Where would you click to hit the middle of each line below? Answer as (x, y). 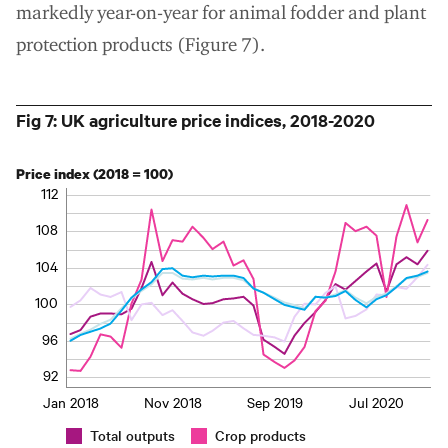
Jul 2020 (376, 401)
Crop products (260, 434)
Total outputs (132, 434)
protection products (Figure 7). (140, 44)
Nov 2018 (172, 401)
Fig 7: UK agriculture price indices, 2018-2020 (195, 119)
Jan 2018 (70, 401)
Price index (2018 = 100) (94, 173)
